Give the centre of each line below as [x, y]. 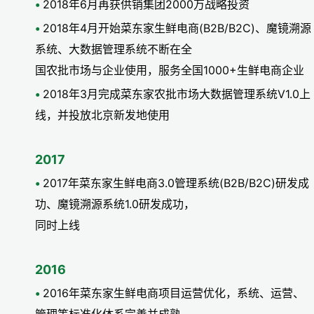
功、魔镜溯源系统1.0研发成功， [115, 204]
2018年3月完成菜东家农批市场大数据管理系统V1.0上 [177, 94]
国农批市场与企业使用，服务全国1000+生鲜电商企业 [170, 70]
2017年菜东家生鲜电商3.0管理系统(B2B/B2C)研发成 [176, 183]
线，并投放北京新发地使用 [102, 115]
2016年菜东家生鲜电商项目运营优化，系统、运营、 [173, 293]
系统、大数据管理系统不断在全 [114, 49]
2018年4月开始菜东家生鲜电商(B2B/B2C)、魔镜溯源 [177, 28]
